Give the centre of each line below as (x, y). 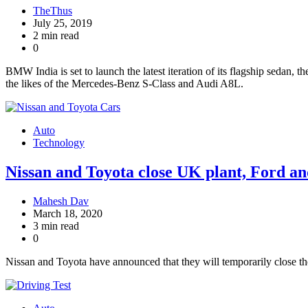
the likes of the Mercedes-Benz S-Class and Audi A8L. (124, 84)
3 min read (56, 225)
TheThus (53, 11)
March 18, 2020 (68, 213)
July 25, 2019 (63, 23)
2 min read (56, 36)
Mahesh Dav (61, 201)
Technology (59, 143)
